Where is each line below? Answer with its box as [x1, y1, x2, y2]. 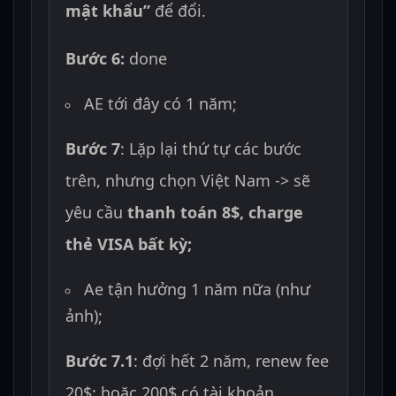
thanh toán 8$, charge [127, 202, 304, 224]
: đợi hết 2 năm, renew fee [133, 350, 330, 372]
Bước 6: [65, 48, 126, 70]
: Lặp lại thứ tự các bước [120, 138, 302, 160]
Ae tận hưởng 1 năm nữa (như [84, 278, 311, 301]
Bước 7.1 [65, 350, 134, 372]
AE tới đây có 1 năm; [84, 93, 238, 115]
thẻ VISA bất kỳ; [65, 233, 193, 255]
